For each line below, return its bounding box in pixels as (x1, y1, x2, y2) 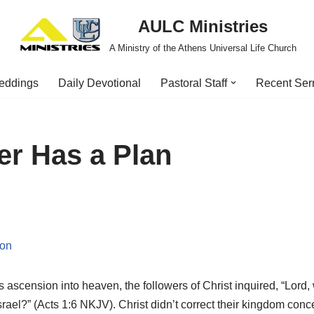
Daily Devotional (58, 77, 141, 89)
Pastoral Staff (161, 77, 227, 89)
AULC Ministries (137, 17, 268, 36)
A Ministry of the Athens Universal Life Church (109, 43, 296, 53)
